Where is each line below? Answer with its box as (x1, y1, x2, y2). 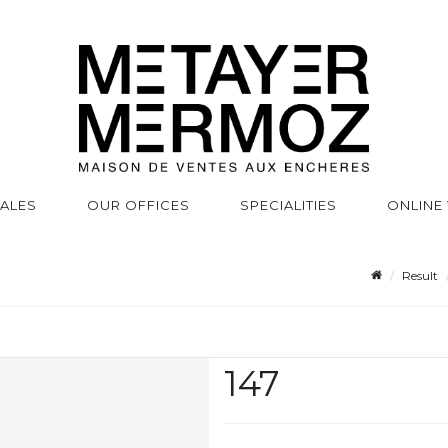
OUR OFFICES (87, 197, 190, 214)
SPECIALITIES (240, 197, 337, 214)
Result (402, 268, 438, 284)
